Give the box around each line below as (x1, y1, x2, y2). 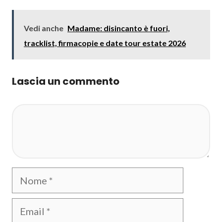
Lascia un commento (12, 74, 119, 88)
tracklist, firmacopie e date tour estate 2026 (24, 38, 186, 48)
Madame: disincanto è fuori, (67, 23, 170, 33)
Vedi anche (24, 23, 63, 33)
